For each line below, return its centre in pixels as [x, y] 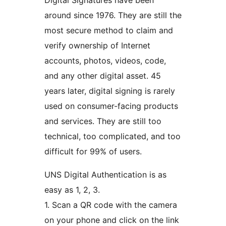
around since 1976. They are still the [113, 15]
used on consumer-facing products [111, 106]
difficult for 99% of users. [93, 152]
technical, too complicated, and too [112, 136]
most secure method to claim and [109, 31]
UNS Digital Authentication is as [105, 175]
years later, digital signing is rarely [110, 91]
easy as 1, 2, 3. [72, 190]
